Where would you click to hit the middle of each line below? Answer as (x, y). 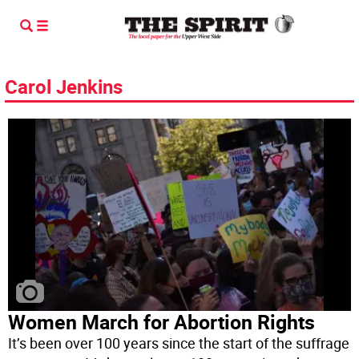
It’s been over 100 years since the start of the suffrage (179, 343)
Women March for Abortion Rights (162, 322)
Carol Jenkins (64, 87)
